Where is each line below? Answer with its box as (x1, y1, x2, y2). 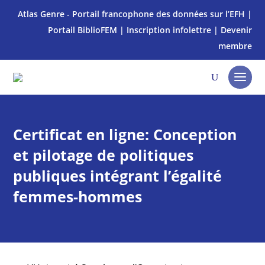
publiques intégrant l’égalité (13, 166, 222, 186)
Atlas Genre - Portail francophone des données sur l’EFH (17, 8, 245, 20)
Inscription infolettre (126, 24, 211, 35)
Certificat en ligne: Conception (13, 124, 237, 144)
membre (218, 40, 252, 51)
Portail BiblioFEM (47, 24, 117, 35)
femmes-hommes (13, 186, 143, 206)
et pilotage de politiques (13, 145, 194, 165)
